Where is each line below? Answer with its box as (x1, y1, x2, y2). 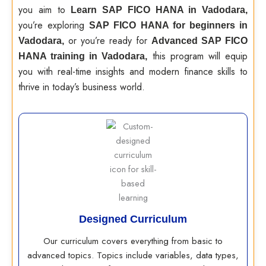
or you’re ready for (64, 34, 151, 47)
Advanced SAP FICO (151, 36, 248, 46)
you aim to (18, 3, 71, 17)
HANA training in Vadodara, (18, 51, 148, 61)
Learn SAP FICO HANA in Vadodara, (71, 5, 248, 15)
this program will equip (147, 49, 248, 63)
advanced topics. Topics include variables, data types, (27, 249, 239, 262)
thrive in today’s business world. (18, 80, 145, 94)
